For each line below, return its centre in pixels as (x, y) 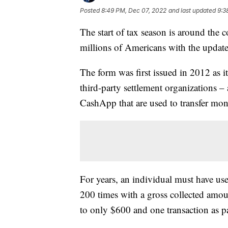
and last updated (192, 10)
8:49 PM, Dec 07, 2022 (134, 10)
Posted (91, 10)
